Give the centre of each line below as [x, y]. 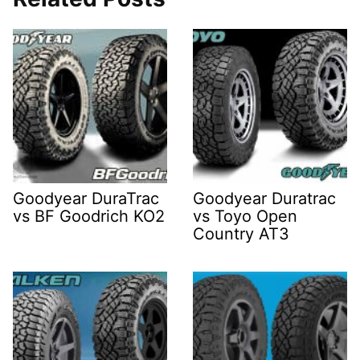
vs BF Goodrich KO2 [89, 216]
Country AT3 [241, 233]
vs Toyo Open [245, 216]
